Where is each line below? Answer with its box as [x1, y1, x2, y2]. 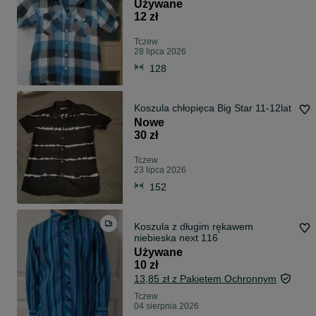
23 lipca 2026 [134, 165, 186, 176]
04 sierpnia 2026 [134, 301, 199, 312]
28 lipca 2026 [134, 47, 186, 57]
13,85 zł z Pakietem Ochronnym [134, 273, 276, 285]
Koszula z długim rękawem [134, 221, 253, 233]
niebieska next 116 [134, 232, 218, 244]
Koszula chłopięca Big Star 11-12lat [134, 102, 292, 114]
